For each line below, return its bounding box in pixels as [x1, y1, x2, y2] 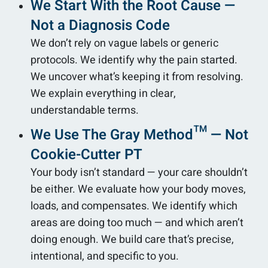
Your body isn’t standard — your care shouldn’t [31, 164, 248, 181]
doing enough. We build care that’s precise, [31, 231, 234, 248]
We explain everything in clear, [31, 85, 176, 102]
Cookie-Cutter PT [31, 144, 142, 165]
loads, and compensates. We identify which [31, 197, 237, 214]
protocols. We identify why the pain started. [31, 51, 237, 68]
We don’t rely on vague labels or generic [31, 35, 218, 51]
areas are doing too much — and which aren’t [31, 214, 243, 231]
